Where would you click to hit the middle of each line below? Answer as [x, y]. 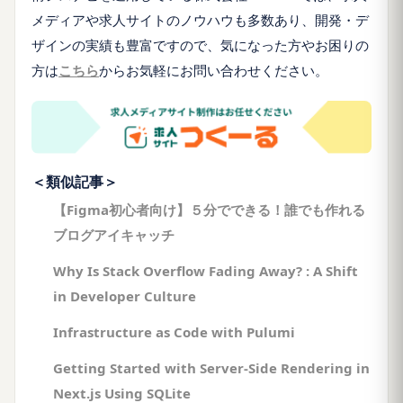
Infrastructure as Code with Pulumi [174, 332]
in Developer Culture [125, 296]
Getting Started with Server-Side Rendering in [211, 368]
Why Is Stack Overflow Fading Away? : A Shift [206, 271]
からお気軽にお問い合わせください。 [214, 70]
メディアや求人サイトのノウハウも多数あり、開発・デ [200, 19]
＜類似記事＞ [75, 182]
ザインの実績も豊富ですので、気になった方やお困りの [200, 45]
